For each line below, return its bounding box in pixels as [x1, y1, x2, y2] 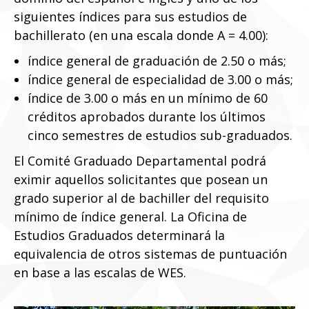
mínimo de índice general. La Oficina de [14, 208, 247, 225]
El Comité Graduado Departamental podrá [14, 152, 266, 169]
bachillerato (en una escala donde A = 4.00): [14, 27, 268, 43]
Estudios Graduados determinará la [14, 227, 225, 243]
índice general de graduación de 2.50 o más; [28, 52, 286, 69]
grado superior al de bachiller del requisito [14, 190, 269, 206]
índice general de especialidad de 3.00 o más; [28, 71, 293, 88]
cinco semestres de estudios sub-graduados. [28, 127, 292, 143]
